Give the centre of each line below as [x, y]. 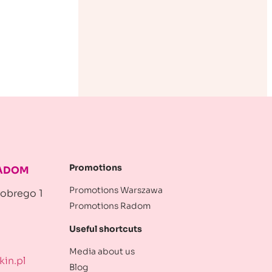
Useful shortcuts [106, 229]
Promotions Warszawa [116, 190]
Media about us [102, 252]
